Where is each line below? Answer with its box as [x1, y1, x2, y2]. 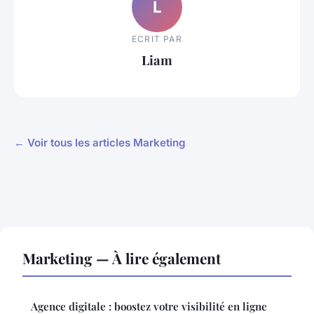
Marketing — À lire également [22, 248, 221, 268]
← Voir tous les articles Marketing [14, 136, 186, 150]
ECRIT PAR [132, 33, 182, 44]
